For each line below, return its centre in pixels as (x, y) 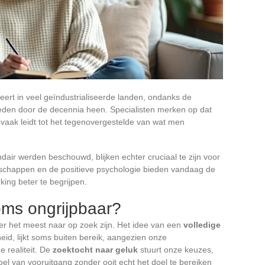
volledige (202, 224)
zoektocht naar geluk (95, 249)
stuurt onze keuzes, (176, 249)
